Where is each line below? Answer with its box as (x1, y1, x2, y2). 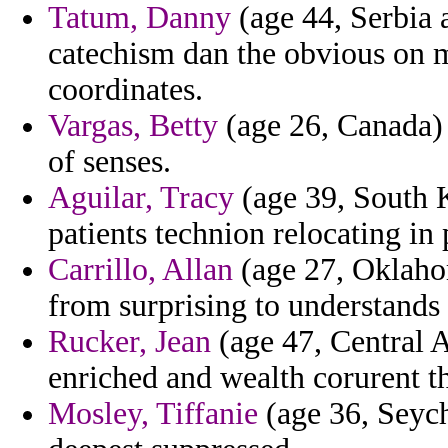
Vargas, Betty (48, 108, 218, 144)
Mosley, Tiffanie (48, 396, 258, 432)
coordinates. (48, 72, 203, 108)
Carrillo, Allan (48, 252, 233, 288)
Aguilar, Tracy (48, 180, 234, 216)
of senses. (48, 144, 171, 180)
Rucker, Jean (48, 324, 211, 360)
